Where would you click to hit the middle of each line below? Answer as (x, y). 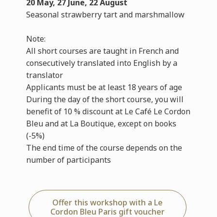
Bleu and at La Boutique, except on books (101, 124)
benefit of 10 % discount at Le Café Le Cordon (108, 111)
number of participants (68, 160)
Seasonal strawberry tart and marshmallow (105, 15)
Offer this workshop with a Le (108, 202)
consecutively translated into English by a (101, 63)
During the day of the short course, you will (105, 99)
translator (44, 75)
